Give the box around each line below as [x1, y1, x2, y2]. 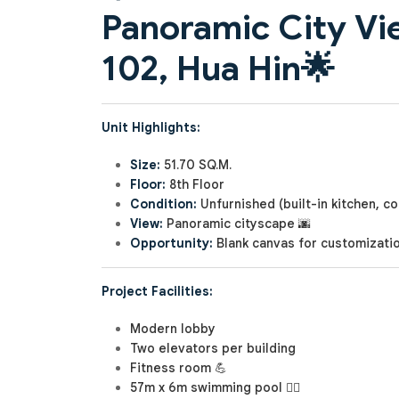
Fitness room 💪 [130, 360, 227, 377]
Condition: [130, 196, 197, 213]
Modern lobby [130, 321, 216, 338]
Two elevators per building [130, 340, 296, 357]
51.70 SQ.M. [160, 157, 232, 174]
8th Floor [166, 176, 224, 193]
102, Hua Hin [102, 47, 301, 91]
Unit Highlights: [102, 119, 200, 136]
